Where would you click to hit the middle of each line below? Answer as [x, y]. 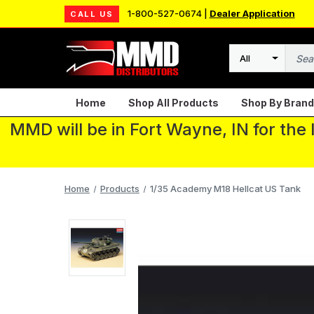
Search [246, 65]
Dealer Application [252, 13]
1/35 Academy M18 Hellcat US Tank [225, 189]
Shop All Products [173, 102]
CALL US [92, 14]
